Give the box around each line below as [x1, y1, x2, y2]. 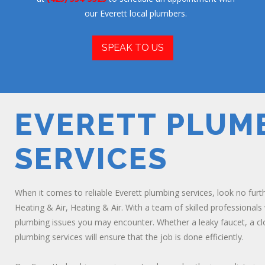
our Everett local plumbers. [84, 8, 187, 19]
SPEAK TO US [101, 42, 164, 53]
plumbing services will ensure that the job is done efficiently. [15, 231, 244, 243]
